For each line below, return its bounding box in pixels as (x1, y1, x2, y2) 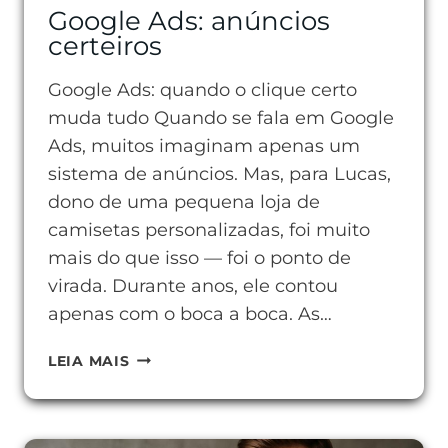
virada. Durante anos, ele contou (48, 275, 338, 297)
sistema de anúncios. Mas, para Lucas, (48, 163, 391, 185)
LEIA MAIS (48, 352, 130, 370)
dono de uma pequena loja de (48, 191, 320, 213)
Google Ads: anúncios (48, 5, 330, 36)
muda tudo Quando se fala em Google (48, 107, 394, 129)
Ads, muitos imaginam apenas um (48, 135, 360, 157)
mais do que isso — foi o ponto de (48, 247, 351, 269)
